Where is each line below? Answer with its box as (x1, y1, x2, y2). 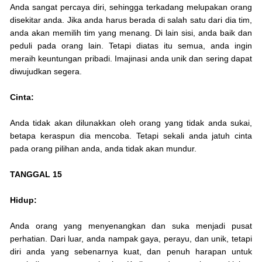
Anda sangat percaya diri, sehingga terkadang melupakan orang (10, 2, 252, 12)
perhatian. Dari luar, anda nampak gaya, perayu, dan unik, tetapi (10, 234, 252, 244)
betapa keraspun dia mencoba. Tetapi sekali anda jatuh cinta (10, 131, 252, 141)
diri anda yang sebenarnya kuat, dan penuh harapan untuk (10, 247, 252, 257)
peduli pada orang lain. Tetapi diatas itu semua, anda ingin (10, 41, 252, 51)
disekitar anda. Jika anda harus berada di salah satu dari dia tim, (10, 15, 252, 25)
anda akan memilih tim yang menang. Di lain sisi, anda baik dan (10, 28, 252, 38)
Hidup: (10, 195, 37, 205)
